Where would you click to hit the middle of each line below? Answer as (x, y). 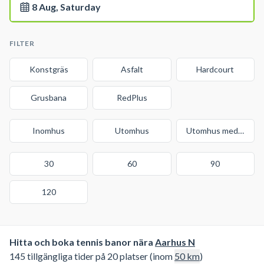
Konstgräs (49, 69)
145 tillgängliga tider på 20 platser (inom (91, 256)
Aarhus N (175, 242)
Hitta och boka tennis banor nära (81, 242)
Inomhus (49, 131)
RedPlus (132, 98)
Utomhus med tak (219, 131)
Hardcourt (215, 69)
